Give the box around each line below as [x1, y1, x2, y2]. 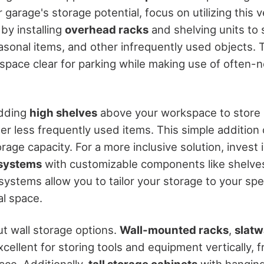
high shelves [29, 105, 97, 119]
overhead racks [65, 22, 148, 36]
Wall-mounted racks [120, 223, 229, 237]
